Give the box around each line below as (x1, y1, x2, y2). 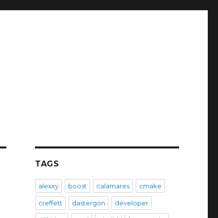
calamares (96, 182, 129, 190)
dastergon (72, 199, 105, 207)
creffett (38, 199, 62, 207)
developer (114, 199, 148, 207)
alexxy (38, 182, 58, 190)
